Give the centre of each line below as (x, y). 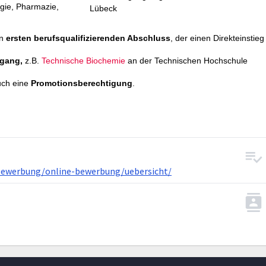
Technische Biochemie (83, 61)
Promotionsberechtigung (82, 83)
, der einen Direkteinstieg (217, 38)
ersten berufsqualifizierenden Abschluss (88, 38)
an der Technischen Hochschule (188, 61)
